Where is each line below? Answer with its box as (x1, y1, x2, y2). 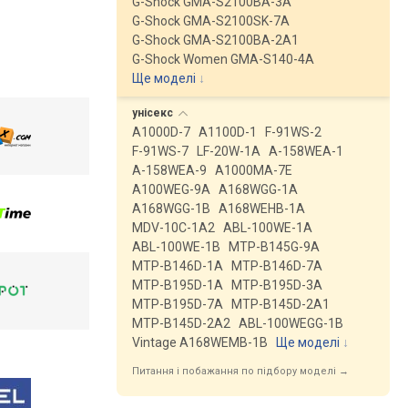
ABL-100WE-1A (223, 220, 312, 235)
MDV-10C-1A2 (132, 220, 215, 235)
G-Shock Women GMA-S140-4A (132, 52, 314, 66)
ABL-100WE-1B (132, 240, 220, 254)
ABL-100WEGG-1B (239, 316, 343, 331)
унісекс (132, 107, 176, 119)
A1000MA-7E (215, 163, 292, 178)
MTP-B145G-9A (229, 240, 320, 254)
